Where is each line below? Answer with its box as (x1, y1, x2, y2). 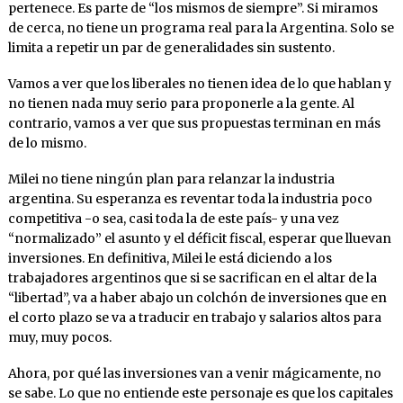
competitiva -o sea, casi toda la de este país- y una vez (7, 210, 339, 228)
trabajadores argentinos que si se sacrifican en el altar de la (7, 270, 377, 287)
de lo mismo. (7, 135, 86, 152)
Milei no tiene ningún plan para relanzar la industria (7, 171, 335, 188)
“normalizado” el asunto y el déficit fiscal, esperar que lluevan (7, 230, 391, 247)
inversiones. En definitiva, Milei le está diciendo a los (7, 250, 332, 267)
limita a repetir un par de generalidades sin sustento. (7, 40, 335, 57)
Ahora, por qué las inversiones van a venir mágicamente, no (7, 365, 381, 382)
